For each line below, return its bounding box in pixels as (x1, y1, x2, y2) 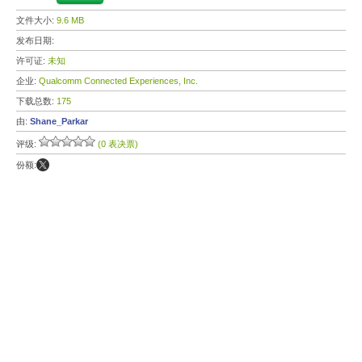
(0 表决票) (98, 139, 138, 149)
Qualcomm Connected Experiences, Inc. (39, 76, 198, 86)
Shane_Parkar (30, 116, 88, 126)
